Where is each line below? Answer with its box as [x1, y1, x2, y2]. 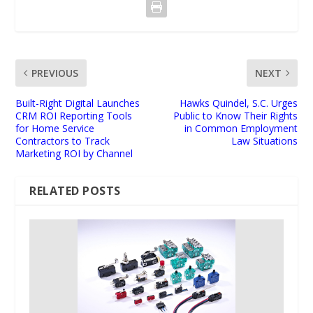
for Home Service [15, 121, 95, 135]
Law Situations [231, 133, 298, 147]
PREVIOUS [31, 66, 79, 80]
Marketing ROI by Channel [15, 146, 133, 160]
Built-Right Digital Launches [15, 96, 140, 110]
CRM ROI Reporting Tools [15, 108, 133, 122]
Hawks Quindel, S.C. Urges [179, 96, 298, 110]
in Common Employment [184, 121, 298, 135]
